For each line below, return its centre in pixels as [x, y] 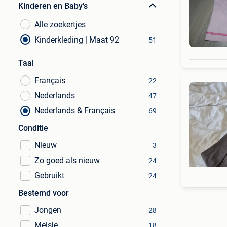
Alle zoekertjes [60, 25]
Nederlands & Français [75, 111]
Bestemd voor [44, 193]
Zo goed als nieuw [67, 160]
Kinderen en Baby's [53, 6]
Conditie [33, 128]
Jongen [48, 210]
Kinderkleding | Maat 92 [77, 40]
